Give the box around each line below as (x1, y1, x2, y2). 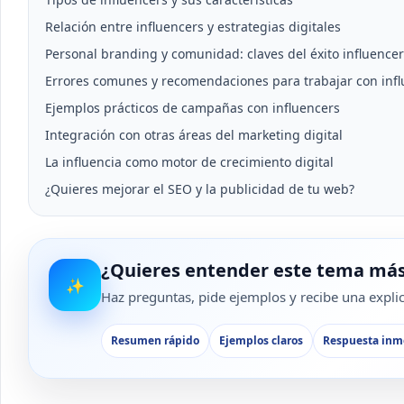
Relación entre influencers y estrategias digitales (45, 18, 341, 35)
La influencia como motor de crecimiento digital (45, 153, 334, 170)
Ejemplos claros (219, 333, 303, 348)
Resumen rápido (111, 333, 199, 348)
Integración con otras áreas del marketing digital (45, 126, 343, 143)
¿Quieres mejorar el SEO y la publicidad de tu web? (45, 180, 354, 197)
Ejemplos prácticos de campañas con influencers (45, 99, 340, 116)
